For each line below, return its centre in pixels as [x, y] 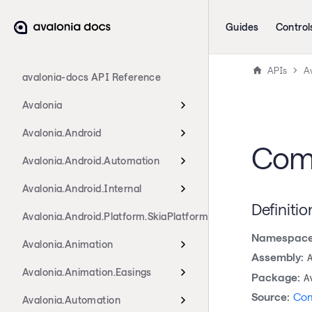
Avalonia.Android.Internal [82, 188]
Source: [270, 297]
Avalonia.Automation [71, 300]
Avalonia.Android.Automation [91, 161]
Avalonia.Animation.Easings [87, 272]
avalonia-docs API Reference [92, 77]
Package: [275, 277]
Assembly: [277, 257]
